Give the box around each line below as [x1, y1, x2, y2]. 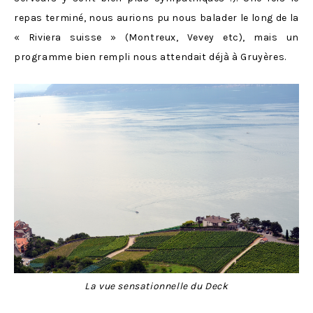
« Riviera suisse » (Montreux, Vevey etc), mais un [14, 31, 299, 44]
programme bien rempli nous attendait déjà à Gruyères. [14, 51, 286, 64]
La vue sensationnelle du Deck [85, 279, 228, 292]
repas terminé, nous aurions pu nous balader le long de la [14, 12, 299, 24]
